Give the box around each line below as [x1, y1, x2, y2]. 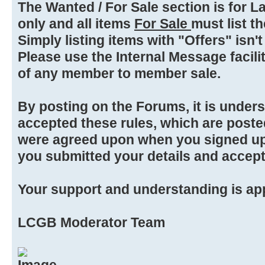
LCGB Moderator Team [18, 214, 165, 230]
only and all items [18, 15, 134, 31]
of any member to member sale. [18, 65, 221, 81]
